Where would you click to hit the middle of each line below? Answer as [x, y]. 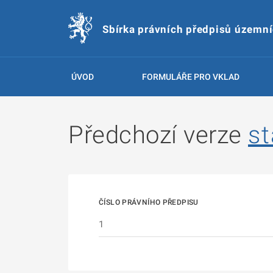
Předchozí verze [158, 135]
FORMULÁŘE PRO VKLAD [190, 77]
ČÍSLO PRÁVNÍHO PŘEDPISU [149, 202]
